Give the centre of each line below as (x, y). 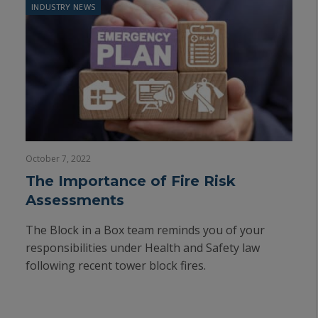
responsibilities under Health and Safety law (143, 248)
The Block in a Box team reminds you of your (145, 230)
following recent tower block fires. (116, 265)
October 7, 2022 (58, 159)
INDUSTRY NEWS (64, 7)
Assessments (75, 200)
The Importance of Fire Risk (131, 181)
